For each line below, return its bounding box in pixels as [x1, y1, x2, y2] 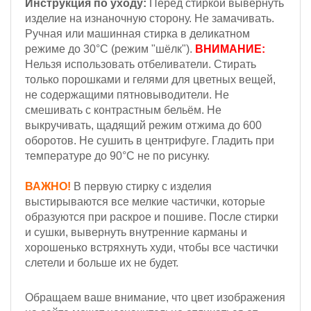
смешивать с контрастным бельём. [25, 104, 207, 116]
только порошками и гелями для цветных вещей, [25, 74, 276, 85]
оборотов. [25, 135, 76, 146]
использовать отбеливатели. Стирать [62, 58, 256, 70]
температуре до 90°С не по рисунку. [25, 150, 210, 162]
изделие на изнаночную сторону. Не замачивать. [25, 12, 274, 24]
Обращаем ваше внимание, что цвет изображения [25, 292, 285, 303]
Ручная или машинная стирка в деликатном [25, 28, 250, 40]
